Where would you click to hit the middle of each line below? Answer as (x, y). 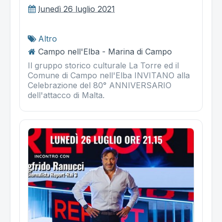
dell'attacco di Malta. (66, 95)
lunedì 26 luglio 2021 (77, 9)
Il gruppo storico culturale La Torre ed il (103, 66)
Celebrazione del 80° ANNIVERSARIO (100, 85)
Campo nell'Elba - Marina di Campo (105, 52)
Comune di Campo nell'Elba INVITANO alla (109, 76)
